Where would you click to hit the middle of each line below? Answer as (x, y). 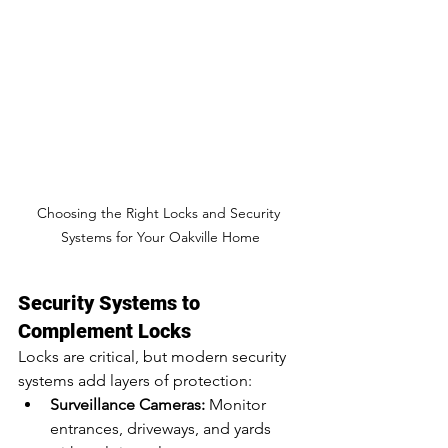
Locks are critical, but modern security (154, 357)
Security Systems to (111, 303)
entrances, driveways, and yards (162, 429)
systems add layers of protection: (135, 381)
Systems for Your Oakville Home (160, 237)
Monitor (237, 405)
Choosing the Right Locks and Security (160, 213)
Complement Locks (104, 331)
